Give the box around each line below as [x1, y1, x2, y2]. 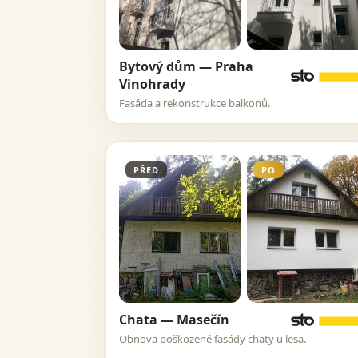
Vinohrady [119, 75, 185, 93]
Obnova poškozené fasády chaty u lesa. [119, 332, 306, 346]
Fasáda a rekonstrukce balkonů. [119, 96, 270, 110]
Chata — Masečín [119, 311, 229, 328]
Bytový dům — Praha [119, 58, 253, 75]
